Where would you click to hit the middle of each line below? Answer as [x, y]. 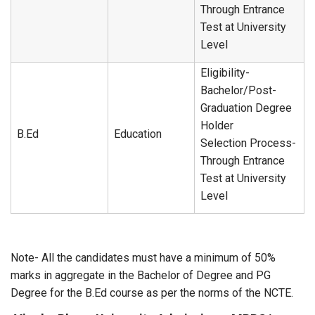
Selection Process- [248, 143]
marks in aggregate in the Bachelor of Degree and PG [141, 275]
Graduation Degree [246, 108]
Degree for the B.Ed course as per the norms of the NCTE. [152, 293]
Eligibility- [225, 73]
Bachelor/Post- [238, 90]
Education [138, 134]
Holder [217, 126]
